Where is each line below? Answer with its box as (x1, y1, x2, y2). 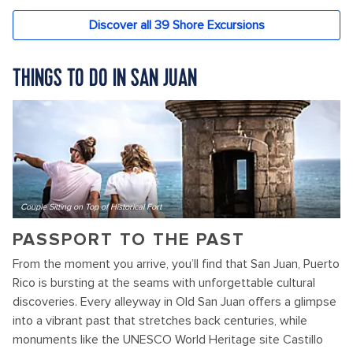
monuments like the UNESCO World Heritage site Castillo (13, 331, 323, 347)
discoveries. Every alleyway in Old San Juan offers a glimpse (13, 293, 336, 310)
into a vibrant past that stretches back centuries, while (13, 312, 307, 329)
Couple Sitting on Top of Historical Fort (20, 201, 162, 212)
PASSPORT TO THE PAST (13, 229, 245, 251)
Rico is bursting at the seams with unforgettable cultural (13, 274, 315, 291)
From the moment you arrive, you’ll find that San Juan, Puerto (13, 255, 340, 272)
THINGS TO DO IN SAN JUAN (13, 61, 197, 94)
